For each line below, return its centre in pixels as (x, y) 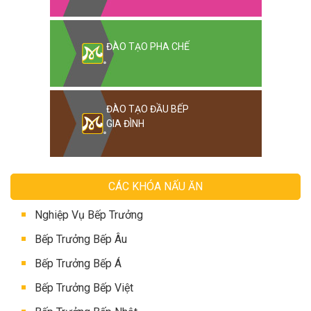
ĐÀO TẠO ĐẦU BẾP (147, 109)
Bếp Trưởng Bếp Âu (81, 239)
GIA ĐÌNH (125, 124)
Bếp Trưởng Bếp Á (78, 264)
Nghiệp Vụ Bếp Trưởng (89, 215)
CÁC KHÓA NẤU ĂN (155, 187)
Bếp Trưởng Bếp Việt (84, 288)
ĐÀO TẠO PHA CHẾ (148, 47)
